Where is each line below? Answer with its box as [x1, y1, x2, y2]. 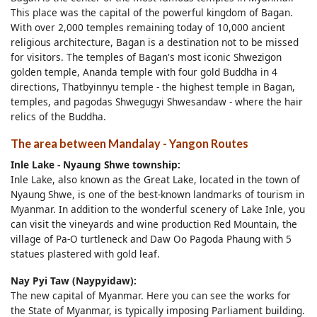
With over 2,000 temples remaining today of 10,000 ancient [11, 20, 285, 34]
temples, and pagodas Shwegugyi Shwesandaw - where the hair [11, 94, 303, 108]
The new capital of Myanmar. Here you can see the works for [11, 289, 291, 303]
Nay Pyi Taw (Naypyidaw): [11, 274, 137, 288]
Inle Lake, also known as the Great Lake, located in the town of [11, 172, 300, 186]
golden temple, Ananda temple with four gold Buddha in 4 [11, 64, 277, 79]
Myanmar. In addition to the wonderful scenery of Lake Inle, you [11, 202, 305, 216]
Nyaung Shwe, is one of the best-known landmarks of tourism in [11, 187, 304, 201]
